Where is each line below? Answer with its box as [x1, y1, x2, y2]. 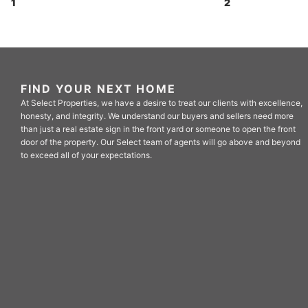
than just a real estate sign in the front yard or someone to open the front [21, 123, 296, 134]
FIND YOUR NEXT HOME [21, 81, 177, 96]
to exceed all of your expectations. [21, 149, 152, 160]
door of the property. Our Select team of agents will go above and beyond [21, 136, 300, 147]
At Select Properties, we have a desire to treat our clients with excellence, [21, 97, 302, 108]
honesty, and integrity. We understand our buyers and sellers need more [21, 110, 294, 121]
